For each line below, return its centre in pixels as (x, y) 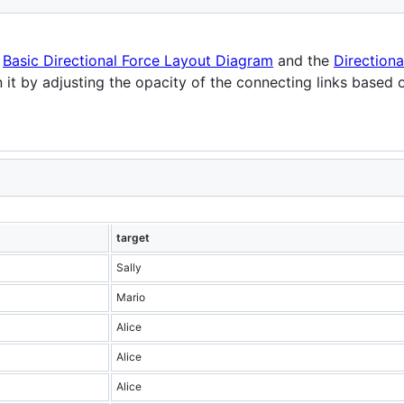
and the (303, 60)
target (133, 238)
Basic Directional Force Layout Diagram (138, 60)
